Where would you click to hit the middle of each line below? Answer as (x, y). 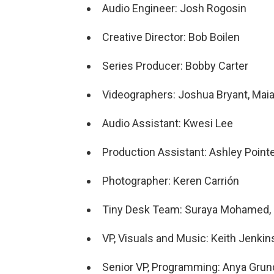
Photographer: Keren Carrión (171, 180)
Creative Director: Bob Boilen (171, 37)
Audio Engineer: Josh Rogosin (174, 8)
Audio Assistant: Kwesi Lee (169, 123)
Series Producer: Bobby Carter (175, 65)
